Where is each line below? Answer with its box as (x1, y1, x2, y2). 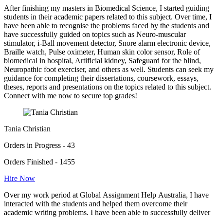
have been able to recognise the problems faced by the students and (4, 21, 209, 30)
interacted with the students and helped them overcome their (4, 200, 187, 208)
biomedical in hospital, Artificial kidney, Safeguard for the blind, (4, 56, 201, 65)
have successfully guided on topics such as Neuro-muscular (4, 30, 186, 39)
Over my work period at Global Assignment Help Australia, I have (4, 191, 209, 200)
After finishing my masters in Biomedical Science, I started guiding (4, 4, 209, 13)
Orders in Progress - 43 (4, 141, 75, 150)
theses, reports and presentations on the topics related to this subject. (4, 83, 211, 91)
